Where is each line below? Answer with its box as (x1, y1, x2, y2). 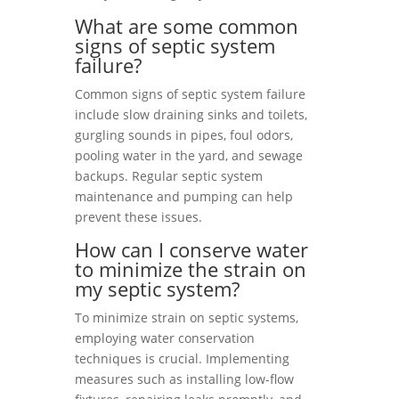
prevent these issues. (75, 208, 202, 225)
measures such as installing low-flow (75, 370, 294, 387)
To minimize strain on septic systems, (75, 309, 298, 326)
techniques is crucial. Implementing (75, 350, 289, 367)
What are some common (75, 12, 298, 39)
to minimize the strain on (75, 256, 306, 282)
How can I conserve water (75, 236, 308, 263)
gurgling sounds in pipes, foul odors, (75, 126, 293, 143)
